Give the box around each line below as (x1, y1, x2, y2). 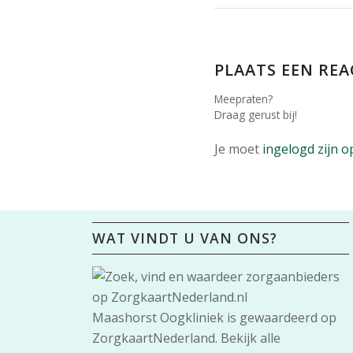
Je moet (214, 140, 262, 158)
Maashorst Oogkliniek (92, 308, 225, 326)
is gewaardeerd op (224, 308, 337, 326)
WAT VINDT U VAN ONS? (92, 228, 278, 247)
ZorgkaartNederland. (92, 329, 221, 347)
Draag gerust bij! (214, 107, 297, 123)
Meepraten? (214, 91, 273, 107)
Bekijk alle (221, 329, 281, 347)
